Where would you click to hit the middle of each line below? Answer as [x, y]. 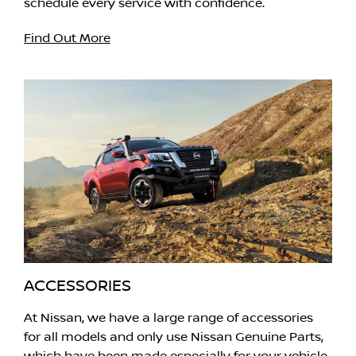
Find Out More [67, 39]
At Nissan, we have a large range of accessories [168, 318]
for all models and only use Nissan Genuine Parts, [174, 337]
